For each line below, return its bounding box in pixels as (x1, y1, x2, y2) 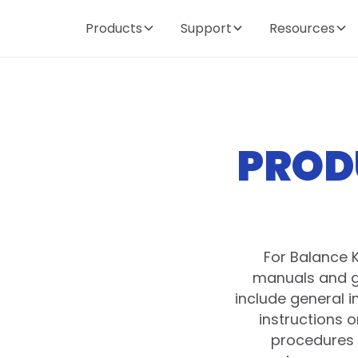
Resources (269, 18, 336, 38)
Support (180, 18, 232, 38)
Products (85, 18, 142, 38)
